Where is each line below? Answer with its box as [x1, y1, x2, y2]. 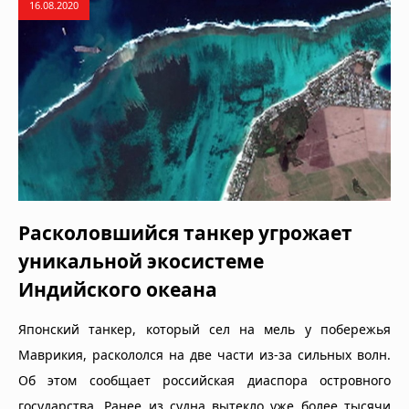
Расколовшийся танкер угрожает [18, 219, 352, 246]
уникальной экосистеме [18, 247, 264, 274]
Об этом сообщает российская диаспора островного [18, 371, 391, 389]
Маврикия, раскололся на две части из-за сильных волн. [18, 345, 391, 363]
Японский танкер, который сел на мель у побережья [18, 320, 391, 338]
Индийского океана [18, 276, 217, 302]
